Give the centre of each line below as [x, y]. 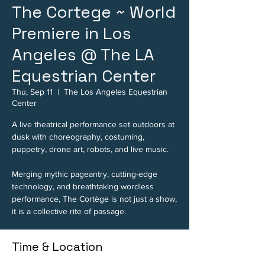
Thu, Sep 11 [32, 92]
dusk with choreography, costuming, [78, 137]
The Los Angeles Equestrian [116, 92]
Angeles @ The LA [83, 54]
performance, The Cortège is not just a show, [94, 199]
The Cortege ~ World [94, 12]
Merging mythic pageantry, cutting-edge [85, 174]
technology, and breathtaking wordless [83, 186]
